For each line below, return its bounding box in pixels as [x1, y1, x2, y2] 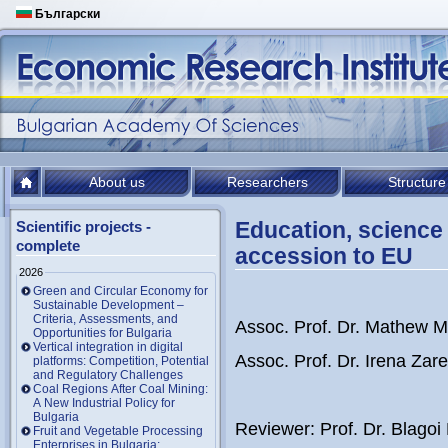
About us [89, 174, 145, 190]
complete [16, 237, 80, 254]
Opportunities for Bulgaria [33, 325, 172, 340]
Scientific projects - [16, 218, 151, 235]
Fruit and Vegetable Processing [33, 423, 203, 438]
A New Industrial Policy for [33, 395, 175, 410]
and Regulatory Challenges [33, 367, 183, 382]
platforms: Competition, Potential [33, 353, 209, 368]
